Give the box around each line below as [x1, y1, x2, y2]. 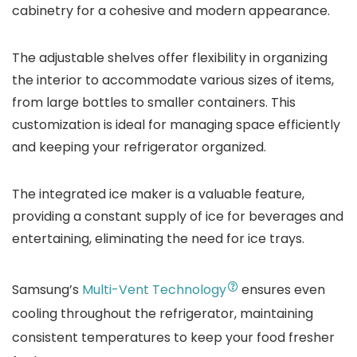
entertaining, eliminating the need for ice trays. [12, 229, 304, 248]
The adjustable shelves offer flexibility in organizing [12, 49, 328, 67]
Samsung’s [12, 280, 82, 299]
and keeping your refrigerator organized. [12, 138, 269, 156]
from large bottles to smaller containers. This [12, 93, 296, 112]
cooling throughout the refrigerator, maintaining [12, 304, 313, 323]
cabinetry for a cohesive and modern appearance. [12, 2, 330, 20]
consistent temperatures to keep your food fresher [12, 328, 335, 347]
